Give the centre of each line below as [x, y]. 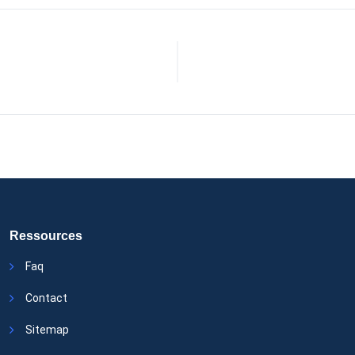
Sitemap [47, 330]
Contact [46, 298]
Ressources [46, 236]
